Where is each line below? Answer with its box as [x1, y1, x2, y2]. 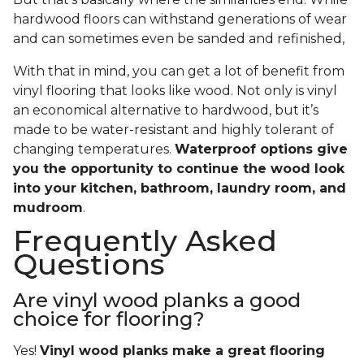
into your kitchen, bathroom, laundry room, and [13, 180, 346, 197]
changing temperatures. [13, 141, 175, 158]
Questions [13, 246, 165, 283]
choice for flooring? [13, 307, 205, 331]
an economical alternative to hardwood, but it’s [13, 102, 318, 119]
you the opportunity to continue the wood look [13, 161, 344, 177]
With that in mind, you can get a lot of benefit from [13, 63, 344, 80]
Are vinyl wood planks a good [13, 288, 301, 313]
